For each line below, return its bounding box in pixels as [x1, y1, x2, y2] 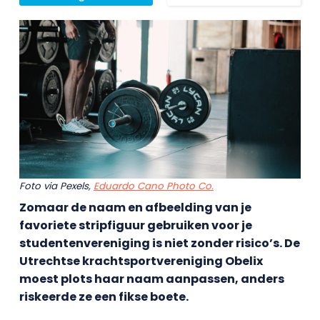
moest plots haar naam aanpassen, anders [19, 270, 284, 287]
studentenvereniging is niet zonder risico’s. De [19, 234, 300, 251]
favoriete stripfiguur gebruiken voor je [19, 216, 252, 234]
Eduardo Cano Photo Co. [93, 179, 214, 193]
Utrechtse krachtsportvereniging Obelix [19, 252, 263, 269]
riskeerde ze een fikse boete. [19, 288, 189, 305]
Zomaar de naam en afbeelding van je [19, 199, 251, 216]
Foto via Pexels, [19, 179, 94, 193]
